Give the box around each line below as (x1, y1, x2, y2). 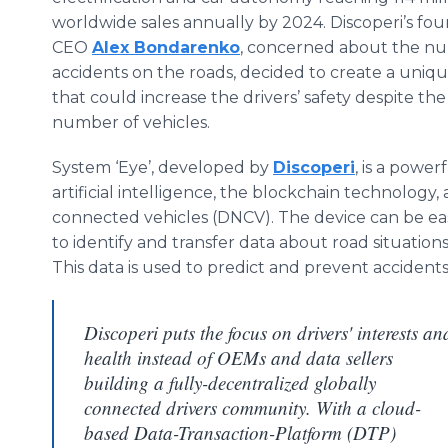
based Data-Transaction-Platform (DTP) (84, 420, 396, 445)
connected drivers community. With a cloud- (84, 395, 421, 420)
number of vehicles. (52, 113, 210, 132)
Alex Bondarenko (92, 38, 240, 57)
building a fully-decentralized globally (84, 370, 376, 395)
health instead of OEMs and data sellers (84, 345, 393, 370)
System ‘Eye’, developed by (52, 158, 273, 177)
